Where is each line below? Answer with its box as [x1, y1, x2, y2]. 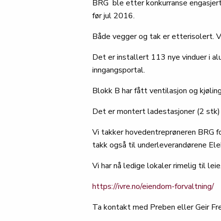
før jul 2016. [92, 10, 135, 21]
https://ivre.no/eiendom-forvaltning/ [92, 181, 214, 192]
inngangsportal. [92, 65, 145, 75]
